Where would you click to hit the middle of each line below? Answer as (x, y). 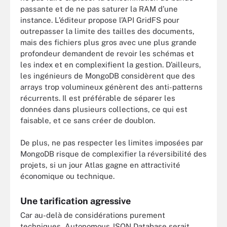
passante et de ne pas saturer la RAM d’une (99, 9)
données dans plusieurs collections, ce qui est (104, 109)
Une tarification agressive (75, 201)
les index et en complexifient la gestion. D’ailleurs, (111, 64)
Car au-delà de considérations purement (93, 215)
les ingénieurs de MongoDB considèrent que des (108, 75)
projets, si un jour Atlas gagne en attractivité (100, 165)
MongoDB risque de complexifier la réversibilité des (113, 154)
